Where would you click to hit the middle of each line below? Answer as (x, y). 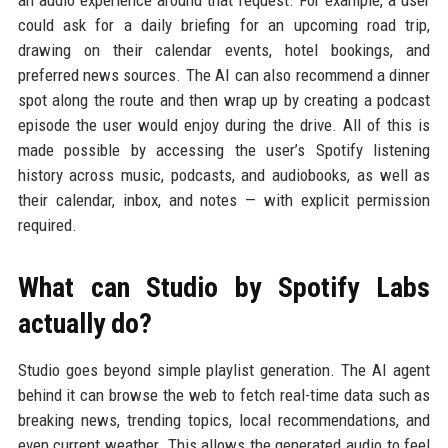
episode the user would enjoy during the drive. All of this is (224, 124)
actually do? (84, 323)
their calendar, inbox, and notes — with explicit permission (224, 199)
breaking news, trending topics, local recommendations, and (224, 419)
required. (47, 224)
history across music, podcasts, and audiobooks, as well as (224, 174)
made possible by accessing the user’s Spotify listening (224, 149)
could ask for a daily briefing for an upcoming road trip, (224, 24)
